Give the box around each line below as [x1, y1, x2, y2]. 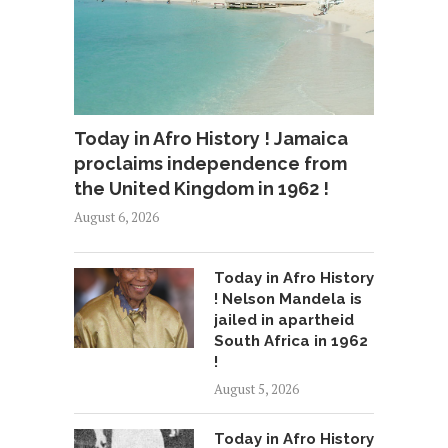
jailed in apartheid [214, 311, 354, 330]
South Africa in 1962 [214, 332, 368, 351]
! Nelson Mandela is [214, 290, 362, 309]
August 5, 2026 [214, 380, 299, 399]
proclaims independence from [74, 153, 347, 175]
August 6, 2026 [74, 208, 159, 227]
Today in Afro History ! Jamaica [74, 128, 348, 150]
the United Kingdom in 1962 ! [74, 178, 329, 200]
